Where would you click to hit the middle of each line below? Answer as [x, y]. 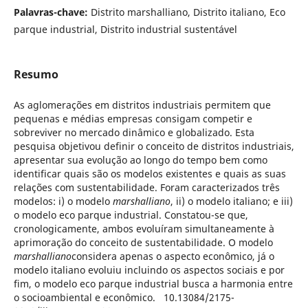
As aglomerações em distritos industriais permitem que [142, 104]
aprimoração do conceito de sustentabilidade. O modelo [143, 242]
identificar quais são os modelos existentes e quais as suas [150, 173]
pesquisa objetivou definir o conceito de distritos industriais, [154, 146]
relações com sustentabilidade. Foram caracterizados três [146, 187]
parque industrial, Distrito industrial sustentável [125, 29]
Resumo [36, 74]
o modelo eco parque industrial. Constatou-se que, [131, 214]
